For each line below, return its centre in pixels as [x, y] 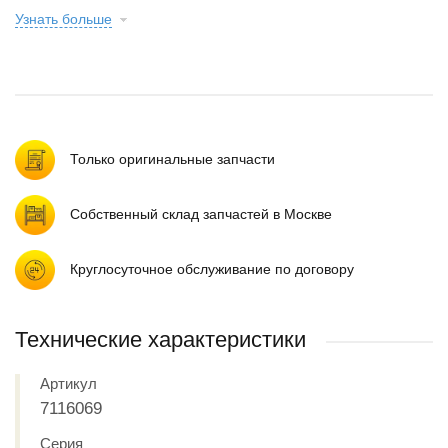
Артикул [68, 383]
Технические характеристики [160, 339]
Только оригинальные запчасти [172, 159]
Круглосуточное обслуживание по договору [212, 269]
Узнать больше [63, 19]
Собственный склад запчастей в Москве [201, 214]
